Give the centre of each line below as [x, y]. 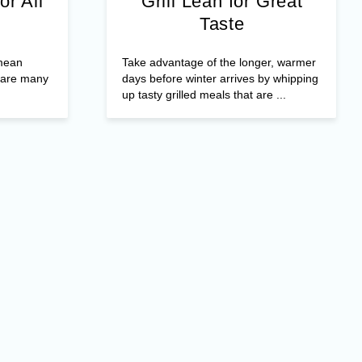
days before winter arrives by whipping [220, 78]
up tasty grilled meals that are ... [204, 94]
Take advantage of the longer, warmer [219, 62]
